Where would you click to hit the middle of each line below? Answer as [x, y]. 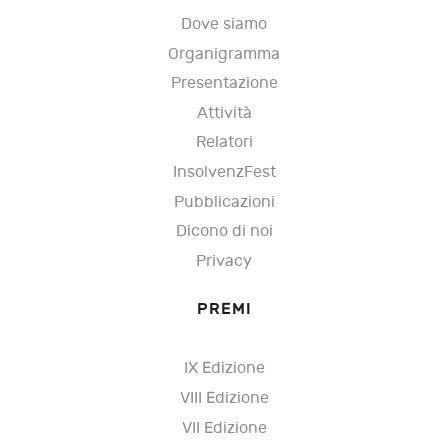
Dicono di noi [224, 232]
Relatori [224, 143]
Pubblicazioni [224, 202]
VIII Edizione [224, 398]
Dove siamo [224, 24]
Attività [224, 113]
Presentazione [224, 84]
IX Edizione [224, 369]
